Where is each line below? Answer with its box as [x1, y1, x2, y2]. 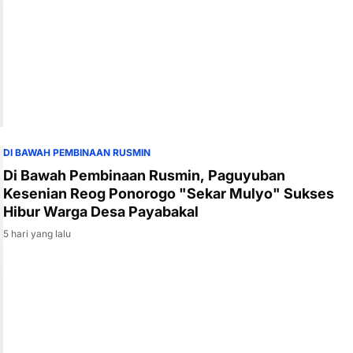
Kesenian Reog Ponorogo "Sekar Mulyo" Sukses [3, 184, 334, 202]
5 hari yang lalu [3, 227, 71, 240]
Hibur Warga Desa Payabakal [3, 203, 199, 220]
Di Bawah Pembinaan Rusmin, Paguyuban [3, 166, 285, 184]
